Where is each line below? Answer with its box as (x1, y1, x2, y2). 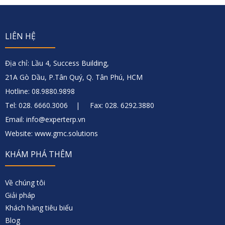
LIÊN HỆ (5, 31, 36, 42)
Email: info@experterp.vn (5, 115, 85, 125)
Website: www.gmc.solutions (5, 129, 98, 139)
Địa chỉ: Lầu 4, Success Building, (5, 58, 109, 68)
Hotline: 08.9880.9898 (5, 86, 75, 96)
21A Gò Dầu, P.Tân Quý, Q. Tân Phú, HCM (5, 72, 143, 82)
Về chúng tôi (5, 178, 45, 188)
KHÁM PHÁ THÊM (5, 149, 72, 160)
